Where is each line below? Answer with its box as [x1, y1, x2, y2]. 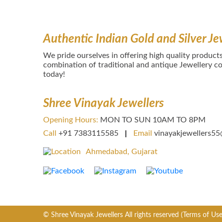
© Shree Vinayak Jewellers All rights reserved [43, 212, 181, 219]
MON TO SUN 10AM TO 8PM [100, 116, 206, 124]
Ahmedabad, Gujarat [86, 148, 158, 156]
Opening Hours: [43, 116, 98, 124]
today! [43, 70, 65, 78]
